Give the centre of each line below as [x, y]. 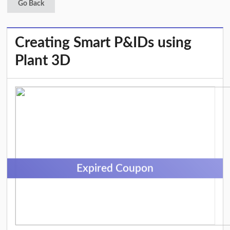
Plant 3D [43, 61]
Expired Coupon [115, 168]
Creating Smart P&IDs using [103, 43]
